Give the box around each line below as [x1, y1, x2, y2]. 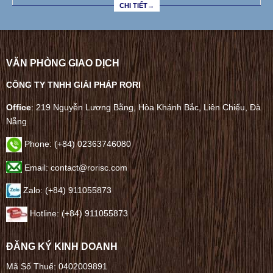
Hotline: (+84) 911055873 [27, 208, 128, 219]
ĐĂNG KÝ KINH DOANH [6, 241, 118, 252]
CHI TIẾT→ [119, 1, 154, 9]
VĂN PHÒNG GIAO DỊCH [6, 58, 119, 69]
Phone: [22, 139, 54, 149]
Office [6, 102, 31, 113]
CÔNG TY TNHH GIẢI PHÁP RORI [6, 80, 141, 90]
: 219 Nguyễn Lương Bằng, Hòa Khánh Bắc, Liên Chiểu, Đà [31, 102, 261, 113]
